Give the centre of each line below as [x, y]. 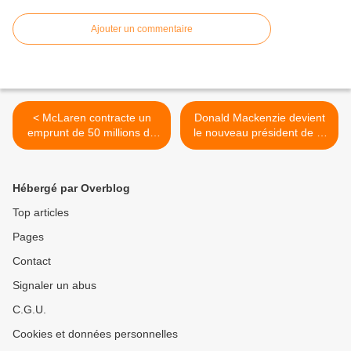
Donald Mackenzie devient [259, 118]
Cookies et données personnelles [95, 334]
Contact [32, 261]
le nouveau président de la [259, 133]
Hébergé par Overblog [71, 188]
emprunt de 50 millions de [92, 133]
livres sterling [92, 148]
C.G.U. [29, 310]
